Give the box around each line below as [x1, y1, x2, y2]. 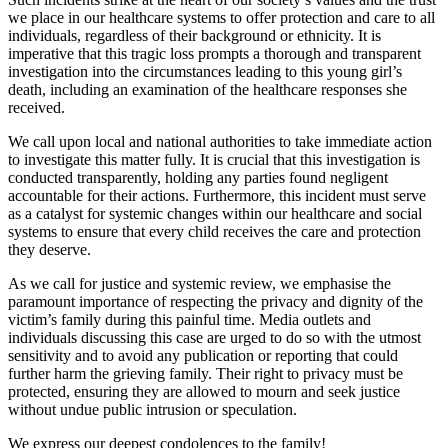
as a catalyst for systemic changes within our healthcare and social [8, 205, 422, 223]
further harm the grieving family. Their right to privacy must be [8, 365, 403, 383]
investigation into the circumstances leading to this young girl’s [8, 63, 402, 81]
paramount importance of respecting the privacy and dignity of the [8, 293, 423, 311]
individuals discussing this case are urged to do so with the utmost [8, 329, 421, 347]
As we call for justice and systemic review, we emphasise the [8, 275, 391, 293]
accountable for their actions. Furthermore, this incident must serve [8, 187, 426, 205]
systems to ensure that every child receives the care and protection [8, 223, 421, 241]
